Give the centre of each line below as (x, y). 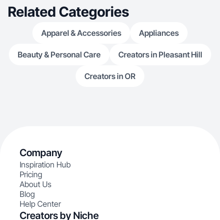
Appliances (159, 33)
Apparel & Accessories (81, 33)
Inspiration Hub (45, 165)
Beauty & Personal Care (59, 55)
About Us (36, 184)
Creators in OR (110, 76)
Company (41, 153)
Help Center (40, 204)
